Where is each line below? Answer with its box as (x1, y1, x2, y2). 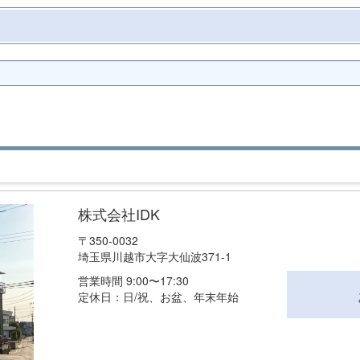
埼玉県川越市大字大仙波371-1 (77, 248, 231, 265)
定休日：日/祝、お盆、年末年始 (77, 288, 239, 305)
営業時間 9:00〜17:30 (77, 272, 189, 289)
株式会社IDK (77, 203, 160, 225)
